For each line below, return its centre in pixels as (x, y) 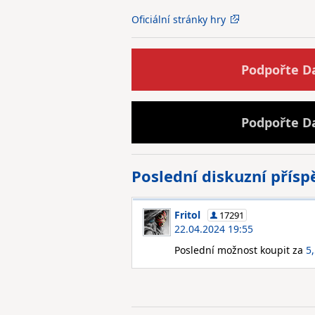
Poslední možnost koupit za (240, 250)
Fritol (187, 215)
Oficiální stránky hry (179, 19)
